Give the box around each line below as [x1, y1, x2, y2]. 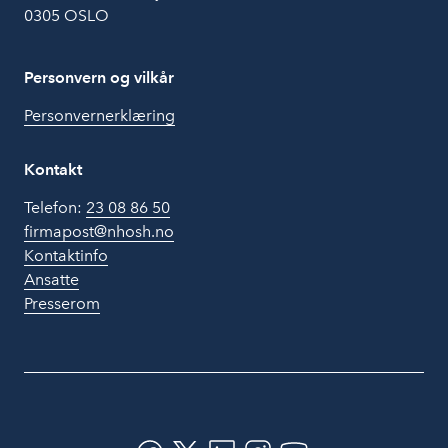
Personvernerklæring [24, 106, 175, 125]
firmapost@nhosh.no [24, 222, 174, 241]
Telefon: [24, 198, 86, 217]
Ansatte [24, 270, 79, 289]
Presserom [24, 294, 100, 313]
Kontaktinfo [24, 246, 108, 265]
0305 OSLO [24, 6, 109, 25]
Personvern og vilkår [24, 68, 174, 87]
